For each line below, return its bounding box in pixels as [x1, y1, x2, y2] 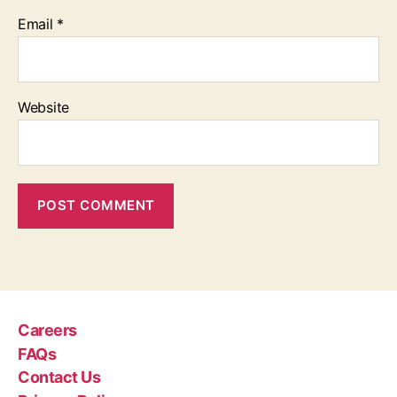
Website [18, 97, 70, 116]
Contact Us [18, 368, 101, 387]
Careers [18, 321, 77, 340]
